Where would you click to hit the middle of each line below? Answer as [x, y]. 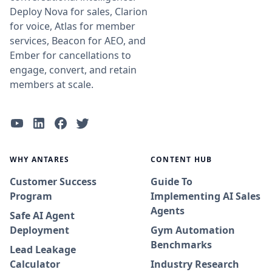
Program [31, 196]
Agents [168, 211]
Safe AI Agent [42, 216]
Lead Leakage [43, 250]
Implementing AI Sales [206, 196]
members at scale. [52, 85]
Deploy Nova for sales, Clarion [79, 12]
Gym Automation [193, 230]
